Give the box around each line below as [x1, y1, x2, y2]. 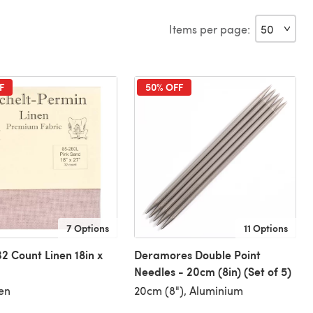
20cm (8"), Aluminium [133, 283, 243, 298]
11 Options [243, 221, 288, 235]
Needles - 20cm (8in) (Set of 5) [133, 263, 291, 280]
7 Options [66, 221, 109, 235]
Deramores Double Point [133, 247, 261, 263]
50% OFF [145, 80, 183, 94]
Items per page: [169, 21, 250, 36]
